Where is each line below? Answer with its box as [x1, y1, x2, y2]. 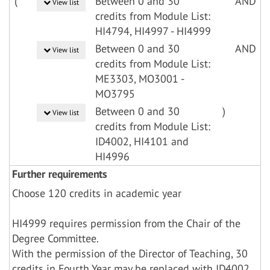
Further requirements [12, 167, 107, 181]
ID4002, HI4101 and [95, 134, 189, 148]
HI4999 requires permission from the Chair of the [12, 216, 240, 230]
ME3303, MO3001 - [95, 72, 184, 86]
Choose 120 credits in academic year [12, 186, 181, 200]
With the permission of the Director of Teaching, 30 [12, 246, 248, 260]
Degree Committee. [12, 231, 99, 245]
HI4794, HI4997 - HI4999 [95, 24, 211, 38]
